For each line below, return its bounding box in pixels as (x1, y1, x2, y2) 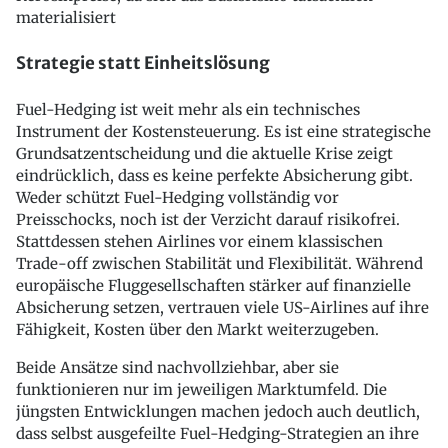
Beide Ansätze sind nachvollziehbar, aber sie (16, 358, 339, 378)
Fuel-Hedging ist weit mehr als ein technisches (16, 100, 360, 120)
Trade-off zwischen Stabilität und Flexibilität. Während (16, 254, 423, 274)
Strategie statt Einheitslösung (16, 52, 270, 75)
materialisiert (16, 7, 116, 27)
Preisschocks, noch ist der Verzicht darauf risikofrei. (16, 210, 400, 230)
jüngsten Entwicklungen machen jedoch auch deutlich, (16, 402, 420, 422)
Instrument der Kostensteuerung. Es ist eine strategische (16, 122, 431, 142)
